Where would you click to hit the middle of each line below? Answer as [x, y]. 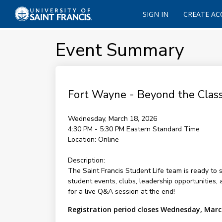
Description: [86, 160]
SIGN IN [155, 14]
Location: [82, 139]
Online [108, 139]
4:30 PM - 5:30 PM [97, 129]
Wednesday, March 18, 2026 [112, 119]
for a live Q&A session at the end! [121, 192]
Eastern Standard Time [163, 129]
